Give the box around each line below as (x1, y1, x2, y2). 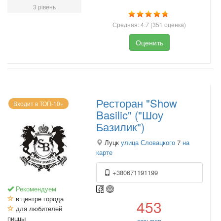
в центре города (14, 194, 64, 203)
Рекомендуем (14, 184, 56, 193)
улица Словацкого (121, 138, 175, 147)
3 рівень (33, 2, 56, 11)
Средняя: (112, 20, 141, 29)
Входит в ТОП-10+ (13, 99, 64, 108)
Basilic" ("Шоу (96, 107, 163, 122)
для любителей (14, 204, 62, 213)
